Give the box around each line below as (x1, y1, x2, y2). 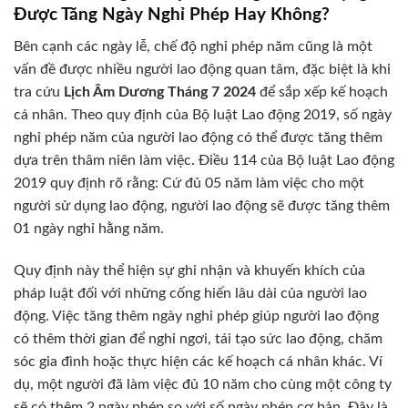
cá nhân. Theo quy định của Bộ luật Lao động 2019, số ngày (14, 107, 392, 122)
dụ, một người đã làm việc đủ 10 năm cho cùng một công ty (14, 376, 392, 392)
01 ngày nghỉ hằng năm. (14, 220, 164, 236)
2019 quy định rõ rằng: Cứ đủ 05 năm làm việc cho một (14, 175, 364, 190)
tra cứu (14, 84, 64, 99)
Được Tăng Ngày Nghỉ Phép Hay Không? (14, 6, 330, 25)
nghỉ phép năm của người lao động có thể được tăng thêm (14, 129, 382, 145)
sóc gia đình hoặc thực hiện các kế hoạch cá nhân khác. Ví (14, 353, 382, 369)
